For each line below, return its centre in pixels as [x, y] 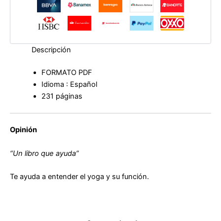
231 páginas [62, 96]
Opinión [23, 130]
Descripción [51, 50]
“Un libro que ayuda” [44, 153]
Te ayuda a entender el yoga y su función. [79, 177]
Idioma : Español [69, 84]
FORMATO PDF [67, 72]
